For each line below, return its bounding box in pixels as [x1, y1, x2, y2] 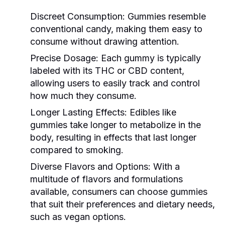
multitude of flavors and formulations [30, 173, 183, 184]
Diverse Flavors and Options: [30, 161, 151, 172]
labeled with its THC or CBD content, [30, 65, 184, 76]
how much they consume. [30, 90, 137, 101]
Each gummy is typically [98, 52, 201, 63]
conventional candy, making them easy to [30, 23, 202, 34]
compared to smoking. [30, 144, 124, 155]
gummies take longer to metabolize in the [30, 119, 201, 130]
